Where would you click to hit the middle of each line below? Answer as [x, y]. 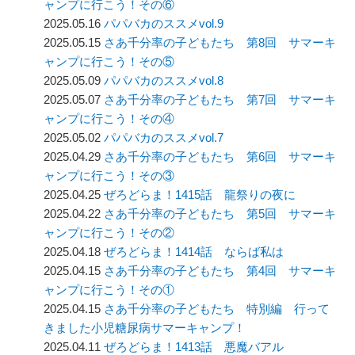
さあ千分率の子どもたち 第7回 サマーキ [220, 100]
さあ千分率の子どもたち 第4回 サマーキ [220, 271]
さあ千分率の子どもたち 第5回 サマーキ [220, 214]
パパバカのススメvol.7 [164, 138]
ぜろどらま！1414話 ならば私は [194, 252]
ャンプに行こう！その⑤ [109, 62]
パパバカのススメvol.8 [164, 81]
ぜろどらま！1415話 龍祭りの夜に [200, 195]
